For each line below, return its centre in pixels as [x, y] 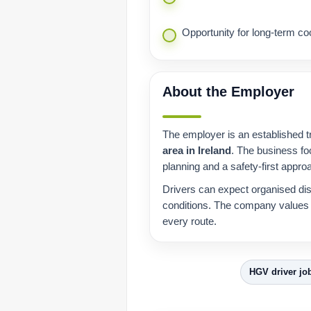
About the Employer [228, 92]
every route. [190, 221]
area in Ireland [197, 151]
